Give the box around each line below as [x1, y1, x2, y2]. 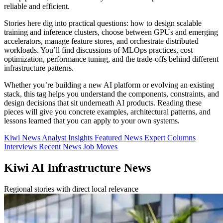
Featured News [95, 133, 144, 142]
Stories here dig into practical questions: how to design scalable [4, 19, 202, 28]
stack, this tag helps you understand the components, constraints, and [4, 90, 219, 99]
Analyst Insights [42, 133, 95, 142]
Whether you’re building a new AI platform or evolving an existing [4, 81, 214, 90]
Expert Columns [144, 133, 196, 142]
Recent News [39, 142, 83, 151]
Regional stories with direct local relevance [4, 185, 138, 194]
